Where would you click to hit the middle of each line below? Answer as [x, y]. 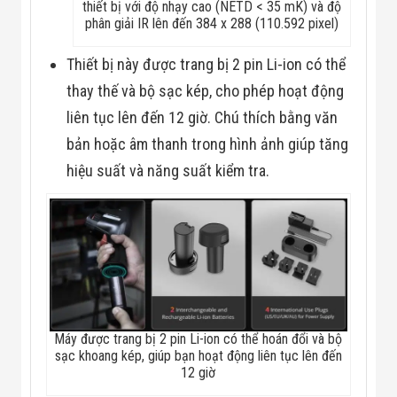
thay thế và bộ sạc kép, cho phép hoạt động [206, 91]
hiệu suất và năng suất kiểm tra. [168, 171]
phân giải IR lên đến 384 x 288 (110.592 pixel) [211, 24]
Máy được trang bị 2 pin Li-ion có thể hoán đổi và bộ [198, 339]
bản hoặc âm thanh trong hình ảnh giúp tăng [208, 144]
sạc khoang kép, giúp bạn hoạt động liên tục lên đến [198, 356]
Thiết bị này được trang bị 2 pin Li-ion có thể [206, 65]
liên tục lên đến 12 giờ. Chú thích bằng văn [202, 118]
